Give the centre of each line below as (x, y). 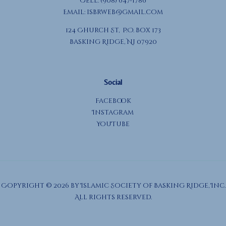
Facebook (113, 101)
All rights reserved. (113, 197)
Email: (75, 12)
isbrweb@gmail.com (125, 12)
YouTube (113, 124)
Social (113, 82)
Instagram (113, 113)
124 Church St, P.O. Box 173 (113, 31)
